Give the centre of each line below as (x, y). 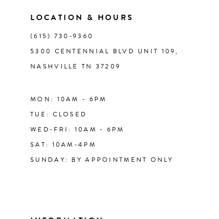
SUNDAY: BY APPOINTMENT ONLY (102, 160)
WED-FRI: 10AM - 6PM (77, 130)
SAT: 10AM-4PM (63, 145)
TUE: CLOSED (59, 115)
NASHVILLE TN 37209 (76, 67)
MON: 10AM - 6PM (69, 99)
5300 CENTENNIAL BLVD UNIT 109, (105, 52)
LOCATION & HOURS (82, 18)
